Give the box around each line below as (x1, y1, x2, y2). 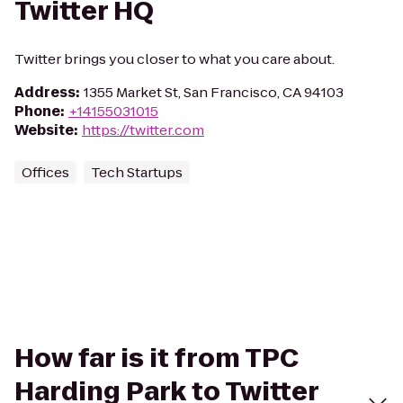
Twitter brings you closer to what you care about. (14, 49, 335, 68)
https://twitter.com (82, 121, 204, 139)
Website (14, 121, 74, 139)
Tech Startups (91, 163, 183, 182)
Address (14, 83, 76, 102)
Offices (22, 163, 69, 182)
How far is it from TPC (14, 341, 299, 376)
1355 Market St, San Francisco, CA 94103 (84, 83, 344, 102)
